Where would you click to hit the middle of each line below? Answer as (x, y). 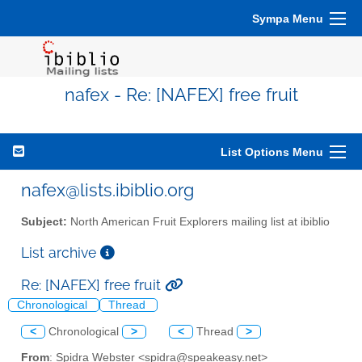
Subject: (44, 221)
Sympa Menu (288, 19)
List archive (61, 252)
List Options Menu (272, 152)
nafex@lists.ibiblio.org (107, 190)
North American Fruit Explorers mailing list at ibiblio (198, 221)
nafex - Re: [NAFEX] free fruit (181, 95)
